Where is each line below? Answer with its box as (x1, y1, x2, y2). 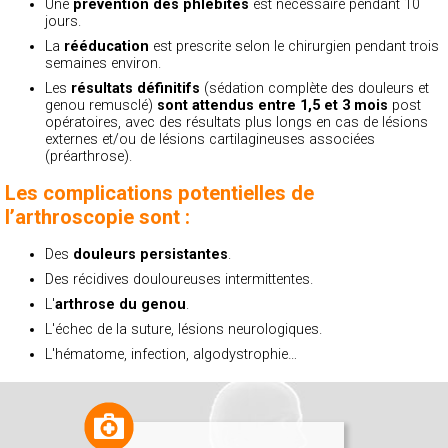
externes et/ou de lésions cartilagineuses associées (45, 130, 375, 148)
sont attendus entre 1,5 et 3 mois (157, 96, 388, 114)
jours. (45, 12, 81, 30)
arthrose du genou (55, 296, 186, 314)
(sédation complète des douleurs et (200, 79, 429, 97)
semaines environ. (45, 54, 161, 72)
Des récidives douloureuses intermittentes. (45, 271, 313, 289)
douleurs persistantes (73, 246, 228, 264)
